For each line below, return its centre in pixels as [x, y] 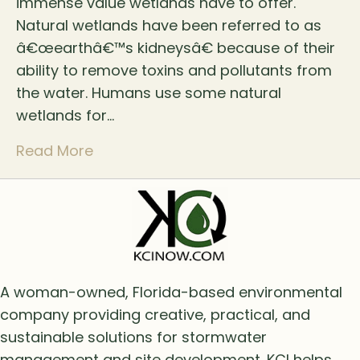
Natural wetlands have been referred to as [169, 26]
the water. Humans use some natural [149, 93]
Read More [55, 151]
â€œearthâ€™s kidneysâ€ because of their [176, 48]
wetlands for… [65, 116]
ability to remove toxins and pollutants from [174, 71]
